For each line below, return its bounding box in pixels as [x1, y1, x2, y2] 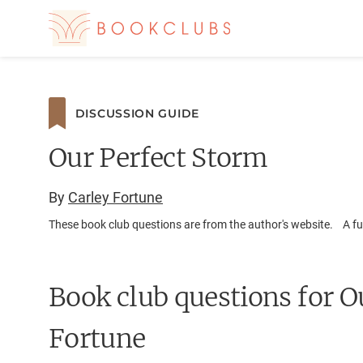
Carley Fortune [68, 189, 163, 206]
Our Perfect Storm [49, 142, 267, 174]
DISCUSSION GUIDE [75, 105, 199, 121]
